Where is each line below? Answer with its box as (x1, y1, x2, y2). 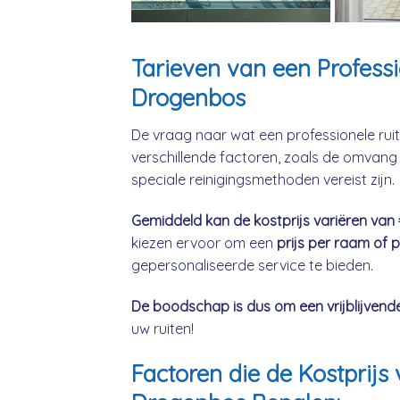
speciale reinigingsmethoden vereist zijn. (131, 171, 395, 189)
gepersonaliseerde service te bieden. (131, 255, 373, 274)
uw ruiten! (131, 319, 194, 337)
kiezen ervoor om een (131, 233, 277, 252)
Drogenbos (131, 83, 246, 112)
